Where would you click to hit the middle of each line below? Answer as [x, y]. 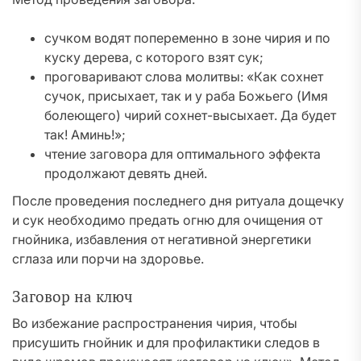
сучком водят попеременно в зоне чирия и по [187, 38]
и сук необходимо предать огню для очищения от [167, 220]
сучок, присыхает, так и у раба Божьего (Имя [186, 96]
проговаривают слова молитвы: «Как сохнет [184, 77]
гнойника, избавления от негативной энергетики [162, 239]
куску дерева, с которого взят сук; [154, 57]
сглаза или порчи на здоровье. [108, 259]
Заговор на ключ [73, 297]
